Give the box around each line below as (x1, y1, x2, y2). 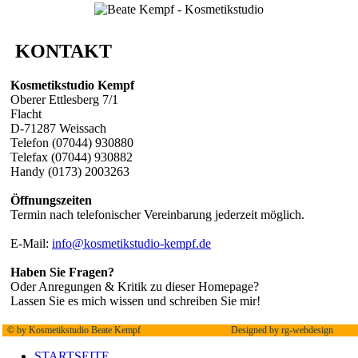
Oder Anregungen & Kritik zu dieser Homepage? (10, 280, 259, 293)
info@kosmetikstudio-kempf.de (52, 237, 211, 250)
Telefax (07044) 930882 (10, 150, 133, 164)
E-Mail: (10, 237, 52, 250)
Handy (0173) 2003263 (10, 165, 129, 178)
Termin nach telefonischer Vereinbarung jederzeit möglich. (10, 208, 304, 221)
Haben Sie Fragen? (10, 265, 114, 279)
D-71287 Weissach (10, 121, 106, 135)
